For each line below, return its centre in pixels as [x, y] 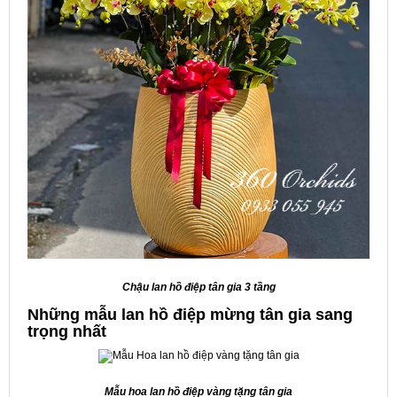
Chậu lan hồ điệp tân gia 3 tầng [198, 288]
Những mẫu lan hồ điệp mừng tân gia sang [190, 315]
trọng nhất [67, 332]
